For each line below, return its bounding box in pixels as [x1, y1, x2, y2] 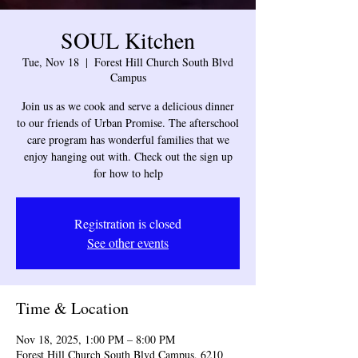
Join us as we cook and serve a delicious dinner [22, 98, 234, 113]
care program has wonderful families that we [26, 132, 229, 147]
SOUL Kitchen [61, 25, 195, 55]
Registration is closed [74, 215, 181, 232]
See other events [87, 234, 169, 251]
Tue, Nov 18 [22, 54, 79, 70]
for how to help [93, 165, 163, 181]
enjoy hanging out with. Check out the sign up [23, 149, 233, 164]
